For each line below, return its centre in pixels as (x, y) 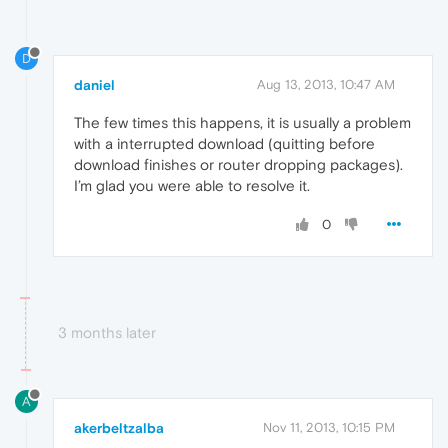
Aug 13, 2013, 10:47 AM (326, 85)
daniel (94, 85)
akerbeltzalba (119, 428)
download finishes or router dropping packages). (238, 165)
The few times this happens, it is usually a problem (242, 123)
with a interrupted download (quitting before (224, 144)
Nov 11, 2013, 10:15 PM (329, 428)
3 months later (107, 333)
